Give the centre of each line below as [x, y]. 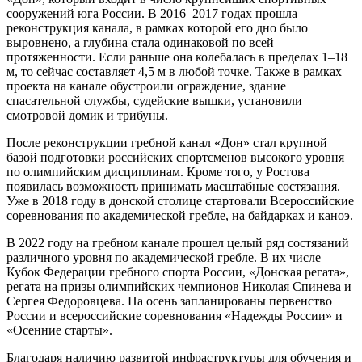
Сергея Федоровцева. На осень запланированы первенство [169, 301]
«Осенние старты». [59, 330]
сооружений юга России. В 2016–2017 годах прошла [152, 13]
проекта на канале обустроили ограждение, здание [146, 86]
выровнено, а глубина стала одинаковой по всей [140, 42]
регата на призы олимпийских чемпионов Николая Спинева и [179, 286]
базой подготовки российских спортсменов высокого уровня [175, 157]
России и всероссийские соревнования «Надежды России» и [175, 315]
